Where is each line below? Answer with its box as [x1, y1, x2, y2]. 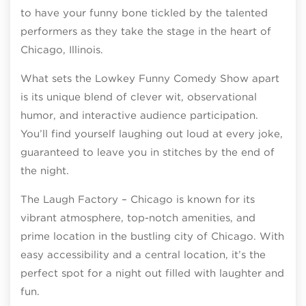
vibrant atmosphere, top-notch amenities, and [20, 211, 255, 224]
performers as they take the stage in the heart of [20, 25, 271, 38]
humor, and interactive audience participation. [20, 109, 258, 122]
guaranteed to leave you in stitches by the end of [20, 145, 275, 158]
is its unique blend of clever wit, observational [20, 90, 257, 103]
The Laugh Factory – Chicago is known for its [20, 193, 255, 206]
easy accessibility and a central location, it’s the [20, 248, 266, 261]
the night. [20, 164, 69, 177]
